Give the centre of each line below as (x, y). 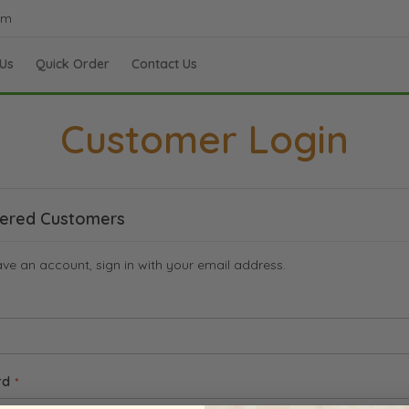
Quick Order (73, 64)
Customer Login (204, 139)
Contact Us (164, 64)
